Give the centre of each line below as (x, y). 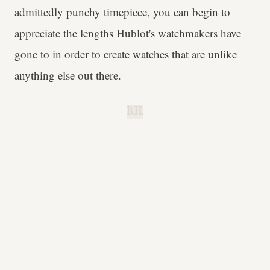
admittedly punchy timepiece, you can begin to (122, 12)
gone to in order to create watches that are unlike (126, 54)
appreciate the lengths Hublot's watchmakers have (128, 33)
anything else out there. (68, 75)
